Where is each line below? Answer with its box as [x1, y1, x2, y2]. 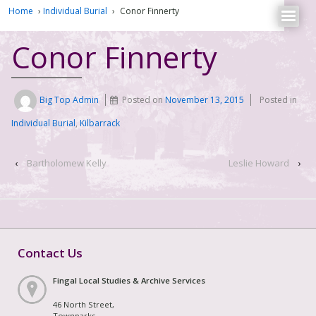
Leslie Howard [229, 157, 289, 170]
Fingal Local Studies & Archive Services [53, 274, 205, 286]
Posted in [260, 94, 298, 107]
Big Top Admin [39, 94, 99, 107]
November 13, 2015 [165, 94, 245, 107]
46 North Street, [53, 298, 114, 310]
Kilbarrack [80, 117, 120, 130]
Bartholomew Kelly [27, 157, 107, 170]
